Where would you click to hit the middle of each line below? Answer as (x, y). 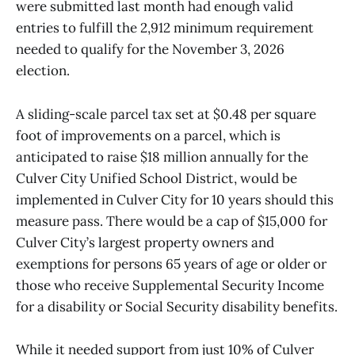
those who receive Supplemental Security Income (170, 285)
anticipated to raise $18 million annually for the (162, 157)
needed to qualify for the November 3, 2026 (150, 50)
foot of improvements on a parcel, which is (148, 135)
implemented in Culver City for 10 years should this (175, 199)
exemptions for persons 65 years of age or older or (171, 263)
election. (43, 71)
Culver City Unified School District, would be (157, 178)
